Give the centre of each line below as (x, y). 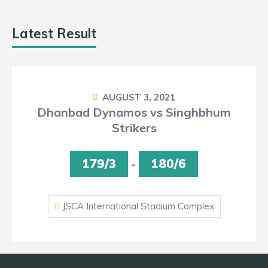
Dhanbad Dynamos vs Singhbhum (134, 112)
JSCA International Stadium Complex (137, 206)
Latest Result (54, 33)
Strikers (134, 128)
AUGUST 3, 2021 (139, 97)
